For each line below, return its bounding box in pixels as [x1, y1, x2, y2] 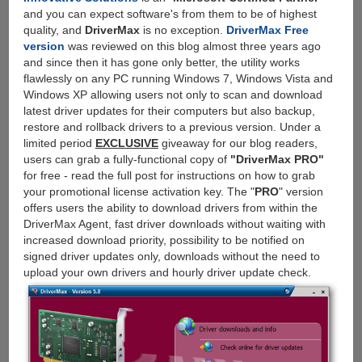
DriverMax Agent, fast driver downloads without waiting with [23, 217, 326, 230]
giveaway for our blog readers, [158, 136, 318, 149]
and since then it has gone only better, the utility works [23, 55, 300, 69]
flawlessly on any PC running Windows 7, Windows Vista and [23, 71, 333, 85]
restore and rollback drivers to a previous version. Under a [23, 120, 321, 133]
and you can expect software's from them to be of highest [23, 6, 317, 20]
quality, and [23, 23, 85, 36]
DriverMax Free [225, 23, 309, 36]
